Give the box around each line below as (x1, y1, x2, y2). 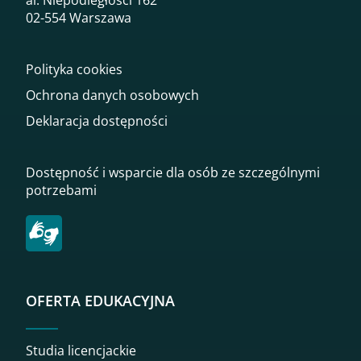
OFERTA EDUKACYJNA (26, 291, 175, 311)
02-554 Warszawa (26, 9, 131, 27)
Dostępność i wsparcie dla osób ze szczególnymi (26, 164, 320, 182)
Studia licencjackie (26, 341, 136, 359)
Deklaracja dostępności (26, 112, 168, 131)
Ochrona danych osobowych (26, 86, 199, 105)
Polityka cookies (26, 60, 122, 79)
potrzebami (26, 181, 97, 200)
